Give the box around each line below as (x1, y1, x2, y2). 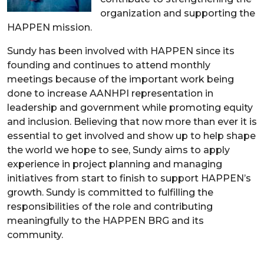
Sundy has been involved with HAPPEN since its (7, 45, 235, 57)
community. (7, 229, 63, 240)
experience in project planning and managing (7, 158, 222, 170)
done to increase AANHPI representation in (7, 87, 213, 99)
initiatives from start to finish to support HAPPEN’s (7, 172, 251, 184)
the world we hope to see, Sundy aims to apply (7, 144, 230, 156)
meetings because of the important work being (7, 73, 234, 85)
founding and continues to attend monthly (7, 59, 210, 71)
